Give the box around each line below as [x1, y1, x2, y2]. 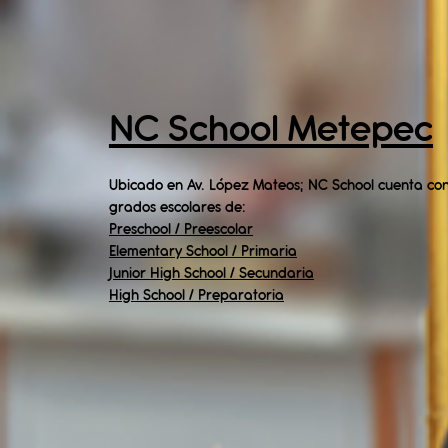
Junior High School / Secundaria [108, 267, 314, 281]
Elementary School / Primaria [108, 245, 297, 259]
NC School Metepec [108, 114, 433, 148]
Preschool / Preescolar [108, 223, 253, 237]
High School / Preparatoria [108, 289, 284, 303]
